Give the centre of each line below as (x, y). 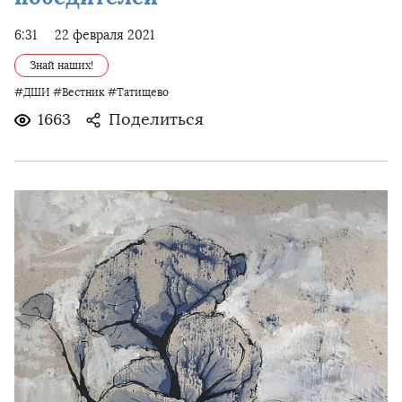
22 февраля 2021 (105, 35)
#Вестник (79, 92)
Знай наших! (61, 66)
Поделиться (156, 119)
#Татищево (138, 92)
